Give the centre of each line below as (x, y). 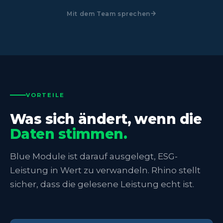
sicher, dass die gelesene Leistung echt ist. (102, 184)
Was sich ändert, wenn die (106, 119)
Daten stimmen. (69, 134)
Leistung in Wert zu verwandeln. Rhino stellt (105, 170)
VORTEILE (45, 95)
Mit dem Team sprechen (109, 13)
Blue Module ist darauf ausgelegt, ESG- (94, 156)
